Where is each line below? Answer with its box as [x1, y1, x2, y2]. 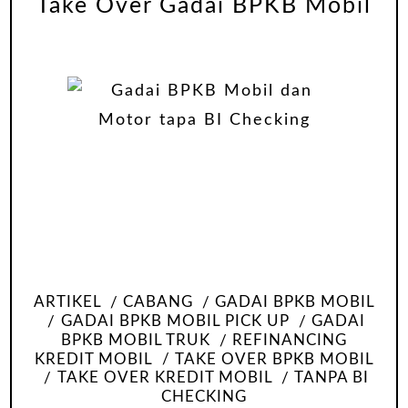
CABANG [123, 295, 193, 311]
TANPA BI [293, 371, 369, 386]
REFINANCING [232, 332, 348, 348]
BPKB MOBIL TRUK [60, 332, 210, 348]
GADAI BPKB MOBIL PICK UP [60, 314, 290, 330]
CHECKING [161, 390, 247, 405]
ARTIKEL [33, 295, 101, 311]
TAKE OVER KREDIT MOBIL [56, 371, 272, 386]
